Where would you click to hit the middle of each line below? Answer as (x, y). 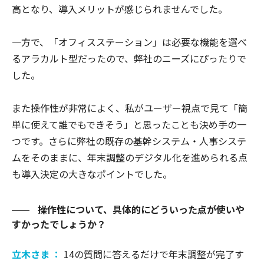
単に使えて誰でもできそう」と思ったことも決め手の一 (129, 124)
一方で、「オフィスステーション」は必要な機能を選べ (129, 42)
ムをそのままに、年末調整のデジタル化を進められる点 (130, 157)
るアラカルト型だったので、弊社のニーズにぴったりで (129, 58)
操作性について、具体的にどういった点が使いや (140, 209)
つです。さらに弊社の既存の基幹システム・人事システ (129, 141)
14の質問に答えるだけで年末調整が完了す (154, 254)
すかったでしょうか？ (59, 224)
